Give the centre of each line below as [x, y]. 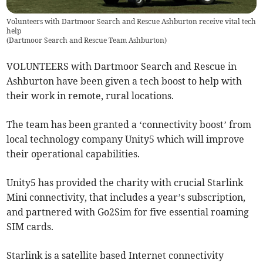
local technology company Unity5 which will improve [126, 139]
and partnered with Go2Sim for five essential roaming [128, 212]
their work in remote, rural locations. [90, 96]
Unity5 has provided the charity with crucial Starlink [125, 183]
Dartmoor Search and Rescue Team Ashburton [87, 41]
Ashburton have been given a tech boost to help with [124, 81]
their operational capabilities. [73, 154]
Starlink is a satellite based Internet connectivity [115, 256]
